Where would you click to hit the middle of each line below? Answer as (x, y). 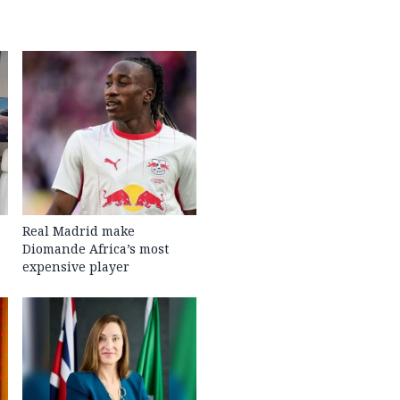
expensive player (76, 266)
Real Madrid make (79, 230)
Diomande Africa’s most (96, 248)
